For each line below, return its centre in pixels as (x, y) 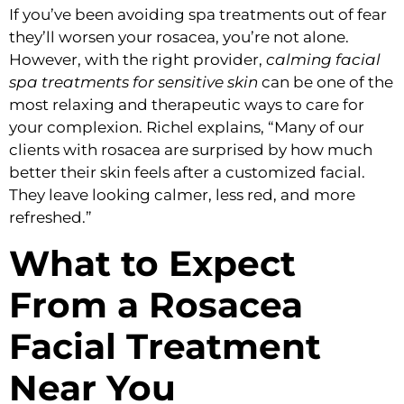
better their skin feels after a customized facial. (187, 173)
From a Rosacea (156, 304)
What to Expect (152, 263)
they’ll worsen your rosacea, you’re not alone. (179, 37)
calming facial (323, 60)
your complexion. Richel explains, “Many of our (187, 128)
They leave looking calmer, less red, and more (182, 195)
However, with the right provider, (138, 60)
